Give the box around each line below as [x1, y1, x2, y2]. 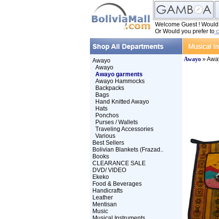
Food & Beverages [92, 180, 142, 187]
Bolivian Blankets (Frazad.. [92, 146, 163, 153]
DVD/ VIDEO [92, 167, 126, 174]
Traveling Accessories [95, 126, 153, 132]
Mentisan [92, 201, 117, 208]
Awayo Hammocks [95, 78, 145, 85]
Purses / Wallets [95, 119, 138, 126]
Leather [92, 194, 113, 201]
